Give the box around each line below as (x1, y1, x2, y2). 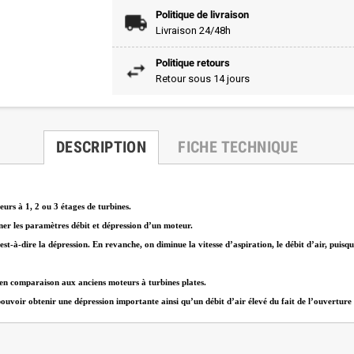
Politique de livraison (155, 8, 249, 21)
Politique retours (155, 56, 230, 69)
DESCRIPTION (55, 137, 147, 156)
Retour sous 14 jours (155, 72, 250, 85)
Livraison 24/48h (155, 24, 231, 36)
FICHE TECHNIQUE (178, 137, 299, 156)
